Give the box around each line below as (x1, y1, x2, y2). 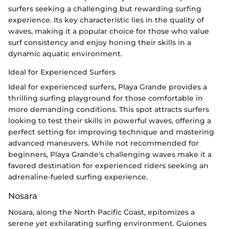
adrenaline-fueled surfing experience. (8, 172, 148, 182)
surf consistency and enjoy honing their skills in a (8, 38, 191, 48)
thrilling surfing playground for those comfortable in (8, 94, 203, 103)
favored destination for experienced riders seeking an (8, 161, 209, 171)
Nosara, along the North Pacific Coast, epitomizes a (8, 208, 195, 217)
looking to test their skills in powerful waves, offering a (8, 116, 211, 126)
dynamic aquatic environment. (8, 49, 122, 59)
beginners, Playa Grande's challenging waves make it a (8, 150, 212, 159)
